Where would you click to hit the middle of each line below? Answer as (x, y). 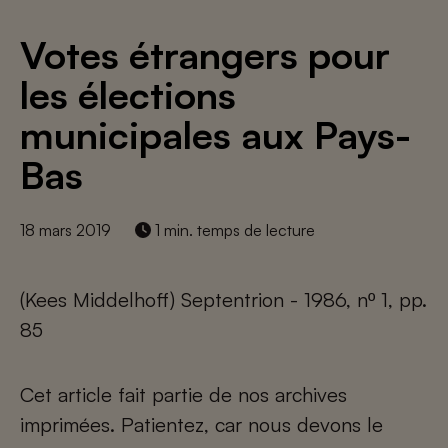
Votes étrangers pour (205, 54)
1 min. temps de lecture (233, 230)
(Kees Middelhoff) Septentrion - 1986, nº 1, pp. (223, 299)
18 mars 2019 (65, 230)
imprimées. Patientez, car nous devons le (201, 424)
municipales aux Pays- (215, 134)
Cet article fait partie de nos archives (183, 394)
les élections (128, 94)
